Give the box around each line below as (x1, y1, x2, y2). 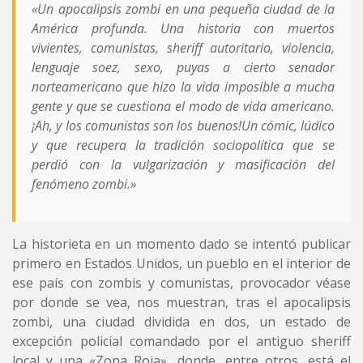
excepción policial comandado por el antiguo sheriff (12, 332, 351, 350)
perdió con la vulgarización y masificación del (32, 156, 335, 173)
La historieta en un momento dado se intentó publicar (12, 235, 351, 253)
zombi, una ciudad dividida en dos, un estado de (12, 313, 351, 331)
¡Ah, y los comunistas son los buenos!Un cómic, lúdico (32, 117, 335, 135)
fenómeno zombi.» (32, 175, 136, 193)
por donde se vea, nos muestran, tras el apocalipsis (12, 293, 351, 311)
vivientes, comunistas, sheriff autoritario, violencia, (32, 39, 335, 57)
